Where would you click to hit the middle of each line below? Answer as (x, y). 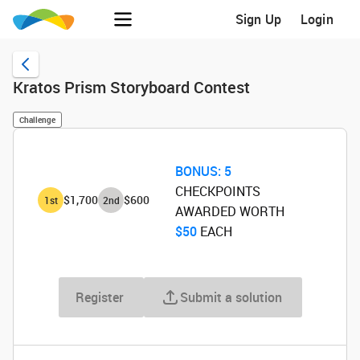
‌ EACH (214, 231)
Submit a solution (231, 297)
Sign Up (258, 19)
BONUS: (198, 171)
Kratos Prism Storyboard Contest (131, 87)
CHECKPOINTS (217, 191)
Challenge (37, 120)
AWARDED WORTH (229, 211)
